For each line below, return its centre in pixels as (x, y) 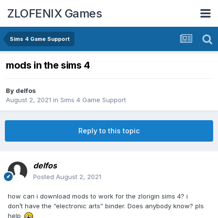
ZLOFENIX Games (54, 13)
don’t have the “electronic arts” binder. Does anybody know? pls (106, 206)
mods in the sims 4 (48, 65)
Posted (45, 177)
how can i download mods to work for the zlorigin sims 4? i (98, 196)
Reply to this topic (109, 131)
